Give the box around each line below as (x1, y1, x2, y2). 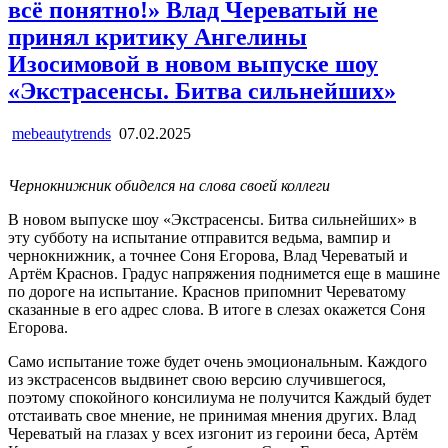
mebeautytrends (12, 124, 111, 142)
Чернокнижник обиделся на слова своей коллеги (8, 176, 330, 194)
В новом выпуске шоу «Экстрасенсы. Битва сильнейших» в (8, 210, 417, 228)
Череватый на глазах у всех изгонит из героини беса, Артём (8, 424, 418, 442)
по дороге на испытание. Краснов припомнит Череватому (8, 282, 406, 300)
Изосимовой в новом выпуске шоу (8, 50, 378, 77)
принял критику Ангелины (8, 23, 307, 50)
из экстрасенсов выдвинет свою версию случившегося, (8, 370, 386, 388)
